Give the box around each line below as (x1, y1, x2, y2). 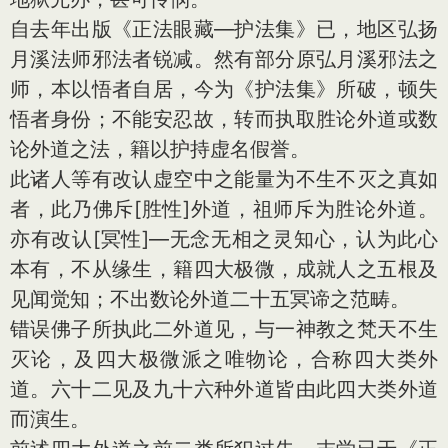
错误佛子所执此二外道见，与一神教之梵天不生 (10, 316, 438, 341)
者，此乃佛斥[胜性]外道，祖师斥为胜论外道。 (10, 196, 438, 221)
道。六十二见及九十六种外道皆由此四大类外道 (10, 376, 438, 401)
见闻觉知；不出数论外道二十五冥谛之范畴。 (10, 286, 410, 311)
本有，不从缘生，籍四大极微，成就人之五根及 (10, 256, 438, 281)
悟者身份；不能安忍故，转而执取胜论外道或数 (10, 106, 438, 131)
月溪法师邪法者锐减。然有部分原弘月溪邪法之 (10, 46, 438, 71)
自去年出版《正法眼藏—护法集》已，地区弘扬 (10, 16, 438, 41)
